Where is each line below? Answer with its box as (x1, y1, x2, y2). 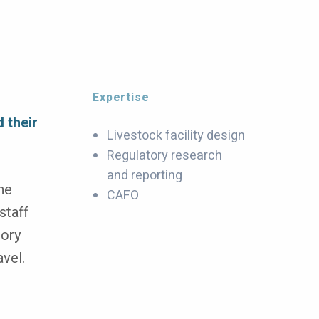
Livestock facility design (107, 126, 246, 145)
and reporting (107, 166, 183, 185)
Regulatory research (107, 146, 223, 165)
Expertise (93, 89, 150, 106)
